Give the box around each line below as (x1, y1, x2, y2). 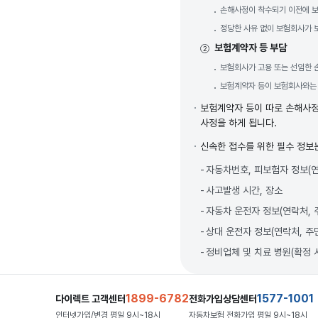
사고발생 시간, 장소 (206, 185, 283, 196)
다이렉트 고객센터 (55, 292, 126, 305)
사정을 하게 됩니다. (200, 117, 277, 128)
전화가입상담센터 (189, 292, 257, 305)
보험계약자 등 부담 (214, 42, 287, 53)
